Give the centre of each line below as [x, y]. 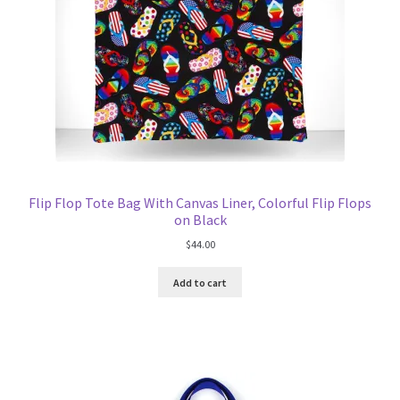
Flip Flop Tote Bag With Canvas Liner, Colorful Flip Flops [200, 202]
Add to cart [200, 282]
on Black [200, 219]
